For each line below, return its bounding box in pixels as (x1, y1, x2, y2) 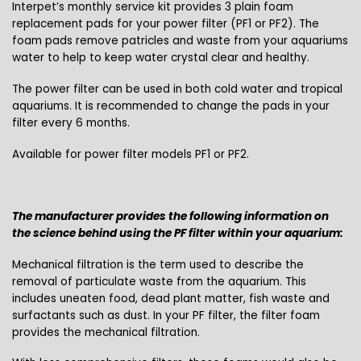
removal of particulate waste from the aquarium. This (12, 273, 306, 289)
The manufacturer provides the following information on (12, 208, 329, 224)
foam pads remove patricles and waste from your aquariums (12, 33, 348, 49)
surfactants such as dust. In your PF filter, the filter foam (12, 307, 320, 323)
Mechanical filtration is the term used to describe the (12, 256, 304, 272)
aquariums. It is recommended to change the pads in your (12, 98, 330, 114)
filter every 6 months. (12, 114, 130, 131)
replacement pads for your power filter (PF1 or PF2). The (12, 16, 319, 32)
